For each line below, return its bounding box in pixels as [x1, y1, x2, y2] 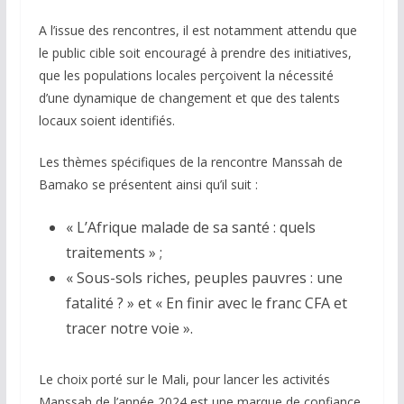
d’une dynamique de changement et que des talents [38, 89, 340, 107]
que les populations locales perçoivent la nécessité [38, 67, 334, 85]
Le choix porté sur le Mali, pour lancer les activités [38, 371, 330, 389]
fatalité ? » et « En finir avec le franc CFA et [65, 293, 347, 314]
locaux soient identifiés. [38, 112, 175, 130]
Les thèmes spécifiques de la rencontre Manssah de [38, 153, 343, 171]
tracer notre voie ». [65, 318, 193, 339]
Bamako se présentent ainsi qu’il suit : [38, 176, 258, 194]
